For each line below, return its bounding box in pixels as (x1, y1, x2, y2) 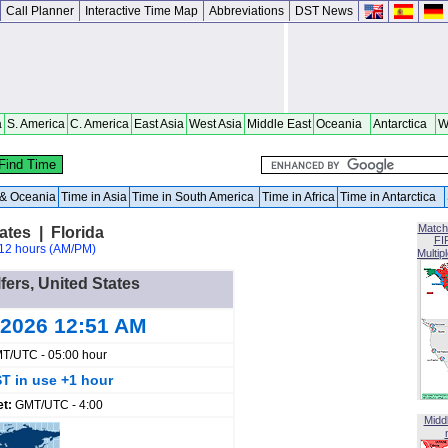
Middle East (247, 117, 311, 131)
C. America (70, 117, 129, 131)
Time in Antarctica (340, 190, 442, 204)
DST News (295, 4, 353, 18)
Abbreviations (209, 4, 284, 18)
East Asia (134, 117, 184, 131)
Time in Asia (61, 190, 127, 204)
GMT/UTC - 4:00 (15, 398, 103, 412)
